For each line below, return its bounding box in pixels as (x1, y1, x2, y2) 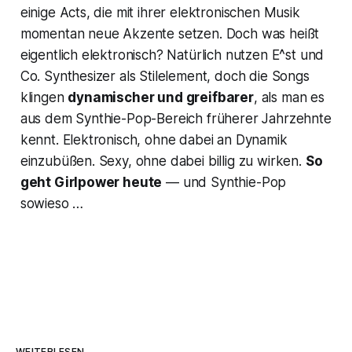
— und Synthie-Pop (162, 174, 287, 190)
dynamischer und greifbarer (68, 89, 254, 105)
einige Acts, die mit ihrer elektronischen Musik (20, 4, 300, 20)
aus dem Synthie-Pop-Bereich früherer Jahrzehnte (20, 110, 332, 126)
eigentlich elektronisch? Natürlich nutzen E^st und (20, 46, 324, 63)
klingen (20, 89, 68, 105)
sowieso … (20, 195, 84, 211)
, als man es (253, 89, 324, 105)
